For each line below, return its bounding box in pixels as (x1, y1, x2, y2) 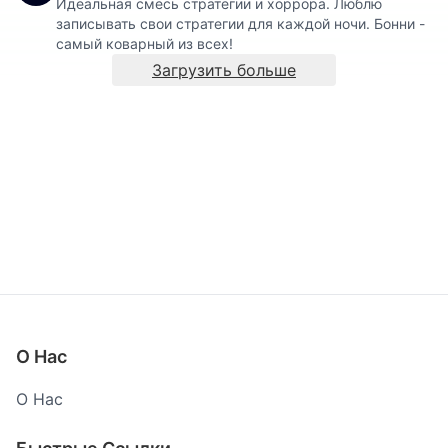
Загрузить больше (152, 60, 296, 81)
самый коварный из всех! (56, 35, 233, 53)
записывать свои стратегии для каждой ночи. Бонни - (56, 15, 425, 33)
